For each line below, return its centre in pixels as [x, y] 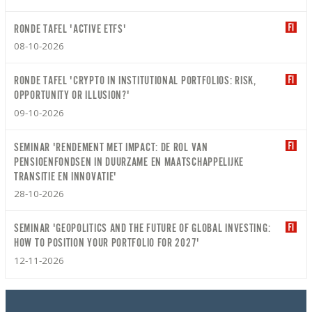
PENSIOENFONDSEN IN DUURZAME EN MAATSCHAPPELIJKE [129, 162]
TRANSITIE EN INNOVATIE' [66, 177]
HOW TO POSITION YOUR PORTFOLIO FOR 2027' [107, 243]
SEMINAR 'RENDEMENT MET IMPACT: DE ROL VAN [111, 147]
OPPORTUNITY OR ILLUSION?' [72, 96]
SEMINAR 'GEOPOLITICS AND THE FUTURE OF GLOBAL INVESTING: [142, 229]
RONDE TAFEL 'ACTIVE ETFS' [70, 29]
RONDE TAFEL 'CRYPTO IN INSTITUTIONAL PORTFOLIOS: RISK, [135, 81]
